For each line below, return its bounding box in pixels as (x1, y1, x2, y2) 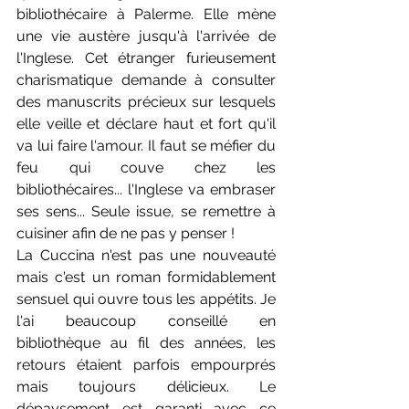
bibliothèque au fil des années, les (16, 334, 276, 351)
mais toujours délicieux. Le (16, 378, 276, 395)
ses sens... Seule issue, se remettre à (16, 203, 276, 220)
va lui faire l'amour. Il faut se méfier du (16, 137, 276, 154)
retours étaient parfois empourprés (16, 356, 276, 373)
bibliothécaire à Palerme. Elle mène (16, 5, 276, 23)
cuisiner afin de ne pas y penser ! (16, 225, 238, 242)
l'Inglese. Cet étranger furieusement (16, 49, 276, 67)
